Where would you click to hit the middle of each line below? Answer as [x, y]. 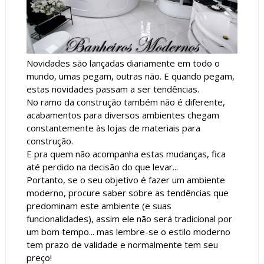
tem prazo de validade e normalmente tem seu [122, 245]
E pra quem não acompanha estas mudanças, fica [126, 154]
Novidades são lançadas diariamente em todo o [123, 63]
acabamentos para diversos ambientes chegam [123, 115]
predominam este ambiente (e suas [99, 206]
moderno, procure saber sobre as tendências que [127, 193]
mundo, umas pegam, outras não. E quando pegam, [130, 76]
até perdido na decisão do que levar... [102, 167]
